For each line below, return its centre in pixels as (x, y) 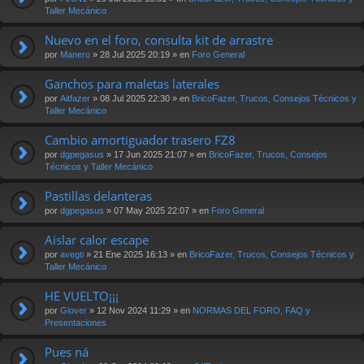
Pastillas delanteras (98, 195)
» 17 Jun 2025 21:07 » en (156, 154)
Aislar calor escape (97, 239)
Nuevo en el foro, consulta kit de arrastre (159, 39)
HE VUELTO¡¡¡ (82, 295)
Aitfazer (75, 98)
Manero (75, 54)
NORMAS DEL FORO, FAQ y (251, 310)
